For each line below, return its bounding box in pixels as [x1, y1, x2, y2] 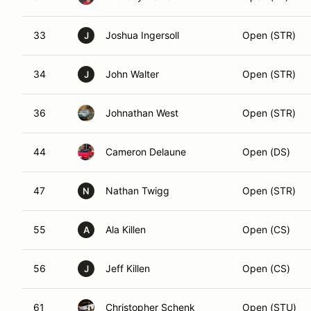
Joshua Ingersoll [106, 29, 179, 41]
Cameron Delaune [106, 146, 186, 158]
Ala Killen [106, 224, 146, 235]
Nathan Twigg [106, 185, 169, 196]
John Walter [106, 68, 159, 80]
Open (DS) [242, 146, 290, 158]
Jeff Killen [106, 262, 150, 274]
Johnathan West [106, 107, 178, 119]
